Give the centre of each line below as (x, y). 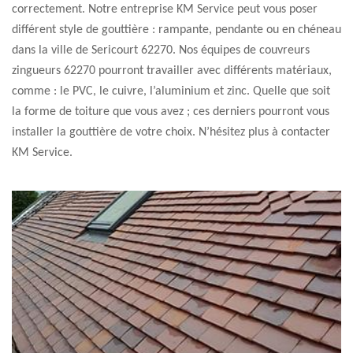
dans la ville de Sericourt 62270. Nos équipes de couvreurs (161, 50)
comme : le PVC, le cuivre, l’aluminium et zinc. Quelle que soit (171, 91)
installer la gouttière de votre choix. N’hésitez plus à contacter (171, 132)
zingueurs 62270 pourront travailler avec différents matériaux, (172, 71)
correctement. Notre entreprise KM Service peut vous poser (165, 9)
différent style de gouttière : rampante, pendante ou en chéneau (176, 30)
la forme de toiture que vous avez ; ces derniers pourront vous (171, 112)
